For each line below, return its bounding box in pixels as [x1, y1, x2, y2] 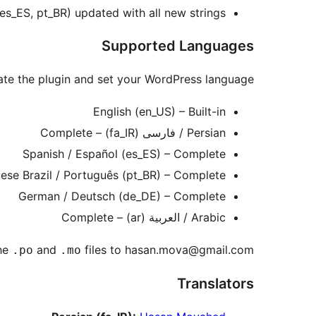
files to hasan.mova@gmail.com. [81, 243, 254, 257]
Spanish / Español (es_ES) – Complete [23, 147, 226, 162]
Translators [177, 275, 254, 293]
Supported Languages [102, 37, 254, 55]
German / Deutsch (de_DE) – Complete [18, 189, 226, 204]
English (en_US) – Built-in [93, 104, 226, 119]
